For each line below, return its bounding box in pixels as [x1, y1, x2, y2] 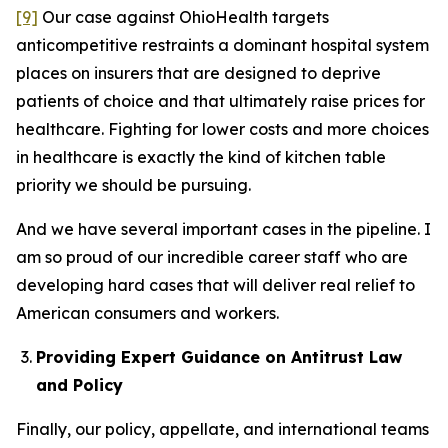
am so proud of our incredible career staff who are [16, 247, 408, 267]
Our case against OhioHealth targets [38, 7, 329, 27]
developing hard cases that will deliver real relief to [16, 275, 415, 295]
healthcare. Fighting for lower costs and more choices [16, 119, 429, 139]
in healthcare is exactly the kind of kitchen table [16, 147, 386, 167]
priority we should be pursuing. [16, 175, 251, 195]
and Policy [36, 375, 123, 395]
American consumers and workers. [16, 303, 279, 323]
